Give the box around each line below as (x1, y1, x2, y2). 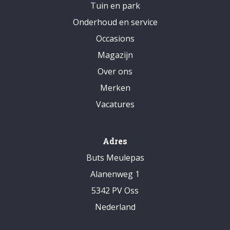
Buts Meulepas (86, 152, 144, 164)
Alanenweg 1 (90, 168, 140, 180)
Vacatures (95, 99, 135, 110)
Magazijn (97, 49, 133, 61)
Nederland (94, 201, 136, 213)
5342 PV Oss (91, 185, 139, 197)
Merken (100, 82, 130, 94)
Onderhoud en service (72, 16, 158, 28)
